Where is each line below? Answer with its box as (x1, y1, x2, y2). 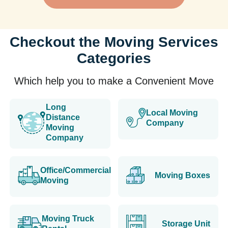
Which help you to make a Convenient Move (14, 75, 214, 87)
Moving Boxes (155, 170, 210, 180)
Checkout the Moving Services (10, 34, 218, 50)
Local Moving (146, 108, 198, 117)
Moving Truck (42, 214, 94, 223)
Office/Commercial (40, 165, 111, 175)
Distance (46, 112, 80, 122)
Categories (77, 50, 151, 66)
